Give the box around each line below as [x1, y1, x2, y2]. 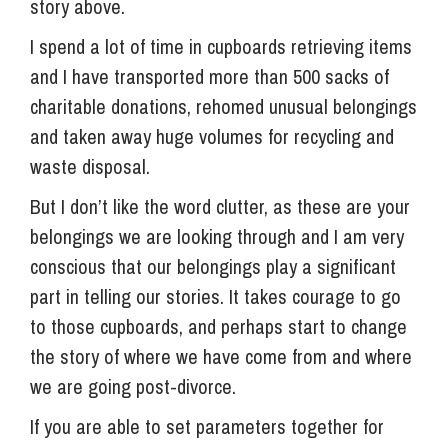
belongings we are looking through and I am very [30, 222, 404, 250]
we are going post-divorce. [30, 372, 236, 400]
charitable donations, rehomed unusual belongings [30, 92, 417, 120]
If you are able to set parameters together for [30, 412, 384, 440]
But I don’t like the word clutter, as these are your [30, 192, 410, 220]
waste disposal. [30, 152, 150, 180]
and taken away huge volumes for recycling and [30, 122, 394, 150]
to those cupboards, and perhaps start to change [30, 312, 407, 340]
